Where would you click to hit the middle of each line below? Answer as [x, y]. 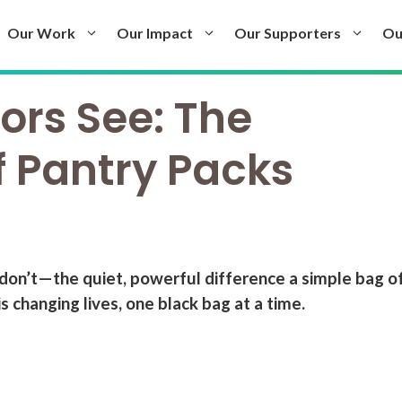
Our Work [41, 32]
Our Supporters [288, 32]
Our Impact [155, 32]
